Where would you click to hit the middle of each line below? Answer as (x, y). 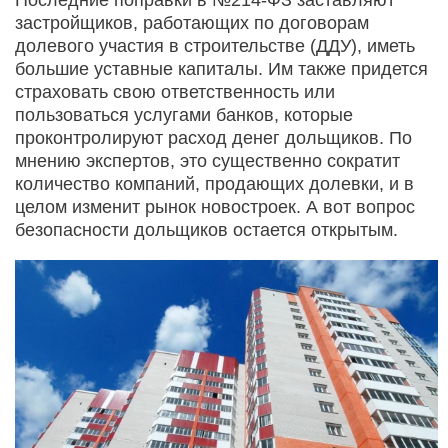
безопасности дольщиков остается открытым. (206, 229)
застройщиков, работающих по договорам (192, 22)
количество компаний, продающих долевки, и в (214, 183)
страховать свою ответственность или (175, 91)
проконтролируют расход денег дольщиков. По (213, 137)
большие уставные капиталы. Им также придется (221, 68)
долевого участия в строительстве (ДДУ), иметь (215, 45)
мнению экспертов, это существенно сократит (207, 160)
